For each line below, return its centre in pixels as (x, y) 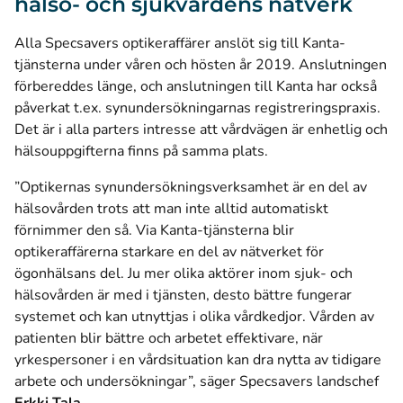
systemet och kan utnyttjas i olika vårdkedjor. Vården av (194, 317)
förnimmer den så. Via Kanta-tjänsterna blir (154, 230)
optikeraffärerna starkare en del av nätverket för (169, 252)
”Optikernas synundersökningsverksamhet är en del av (191, 187)
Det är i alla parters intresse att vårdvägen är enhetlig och (201, 130)
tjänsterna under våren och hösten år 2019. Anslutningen (201, 65)
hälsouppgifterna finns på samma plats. (141, 151)
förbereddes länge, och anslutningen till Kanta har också (196, 86)
